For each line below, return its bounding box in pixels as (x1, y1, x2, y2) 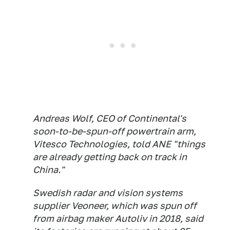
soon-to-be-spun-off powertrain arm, (33, 126, 196, 137)
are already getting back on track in (33, 151, 187, 163)
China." (33, 164, 64, 176)
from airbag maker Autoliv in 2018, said (33, 213, 203, 224)
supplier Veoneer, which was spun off (33, 200, 197, 212)
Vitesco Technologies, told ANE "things (33, 139, 205, 150)
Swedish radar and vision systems (33, 187, 183, 199)
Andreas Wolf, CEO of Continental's (33, 113, 186, 124)
